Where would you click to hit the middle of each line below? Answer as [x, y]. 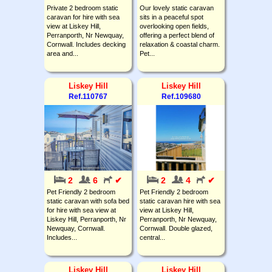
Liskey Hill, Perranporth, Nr [87, 219]
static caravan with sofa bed [88, 201]
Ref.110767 [88, 96]
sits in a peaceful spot [172, 17]
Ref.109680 [181, 96]
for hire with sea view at [81, 210]
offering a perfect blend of [177, 35]
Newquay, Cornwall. [76, 228]
